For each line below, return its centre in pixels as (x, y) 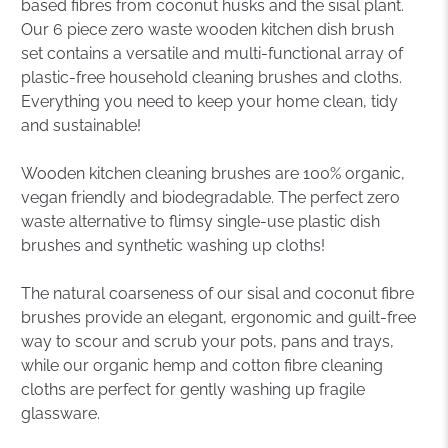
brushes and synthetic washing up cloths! (173, 245)
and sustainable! (81, 125)
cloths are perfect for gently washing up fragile (193, 389)
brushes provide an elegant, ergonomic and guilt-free (219, 317)
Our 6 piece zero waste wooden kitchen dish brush (208, 29)
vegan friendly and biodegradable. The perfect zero (211, 197)
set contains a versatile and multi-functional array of (212, 53)
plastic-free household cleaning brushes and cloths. (212, 77)
